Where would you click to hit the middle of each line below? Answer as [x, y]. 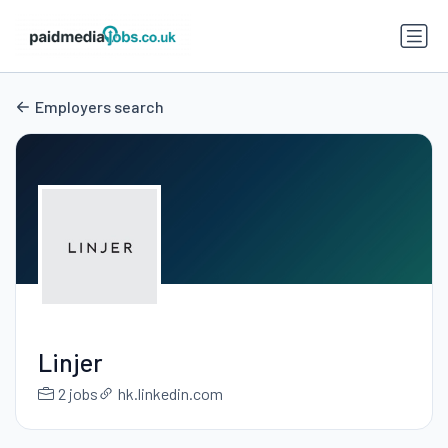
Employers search [99, 107]
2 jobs [77, 394]
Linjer [70, 362]
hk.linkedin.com [170, 394]
